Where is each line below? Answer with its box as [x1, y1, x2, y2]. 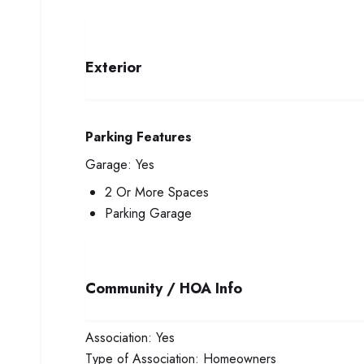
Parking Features [85, 128, 192, 146]
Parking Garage [105, 204, 192, 223]
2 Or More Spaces [105, 183, 209, 201]
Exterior [85, 57, 141, 78]
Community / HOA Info [85, 278, 242, 299]
